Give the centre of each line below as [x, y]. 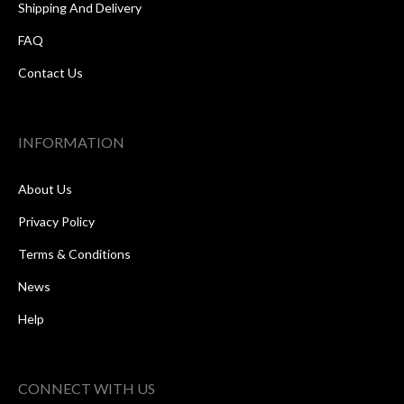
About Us [45, 189]
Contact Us [50, 73]
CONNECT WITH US [87, 389]
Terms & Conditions [74, 254]
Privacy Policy [56, 222]
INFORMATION [71, 142]
